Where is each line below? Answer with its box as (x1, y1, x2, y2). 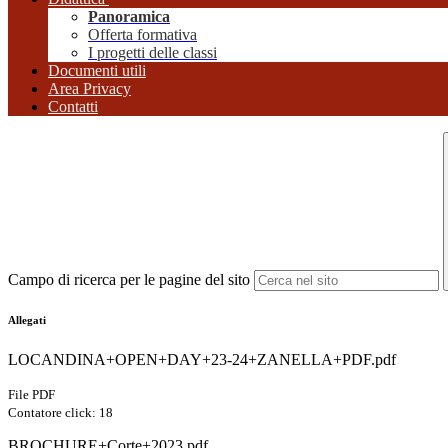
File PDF (8, 387, 55, 403)
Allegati (8, 314, 46, 327)
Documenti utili (48, 62, 146, 80)
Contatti (48, 98, 98, 116)
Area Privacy (48, 80, 131, 98)
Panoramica (88, 8, 170, 26)
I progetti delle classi (88, 44, 217, 62)
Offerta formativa (88, 26, 197, 44)
